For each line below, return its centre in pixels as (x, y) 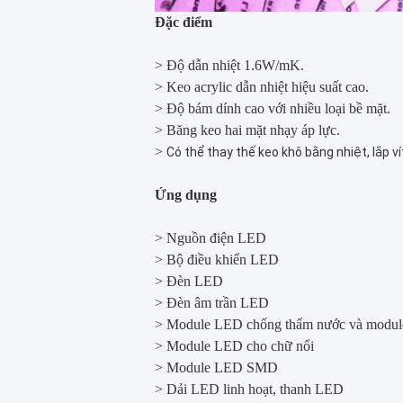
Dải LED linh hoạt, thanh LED (255, 390)
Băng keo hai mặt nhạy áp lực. (253, 130)
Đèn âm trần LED (218, 303)
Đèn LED (195, 282)
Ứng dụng (186, 195)
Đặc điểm (184, 22)
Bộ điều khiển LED (223, 260)
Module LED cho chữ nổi (240, 346)
